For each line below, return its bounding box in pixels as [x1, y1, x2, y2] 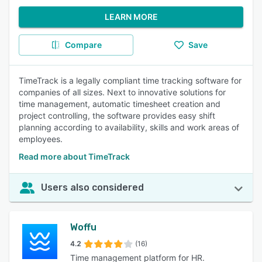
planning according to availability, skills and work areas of [19, 122, 239, 132]
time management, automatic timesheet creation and [19, 99, 220, 109]
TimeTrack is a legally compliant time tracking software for [19, 75, 242, 85]
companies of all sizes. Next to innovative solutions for [19, 87, 226, 97]
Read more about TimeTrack [19, 151, 130, 161]
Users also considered [41, 182, 144, 193]
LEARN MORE [104, 12, 158, 22]
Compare [64, 40, 102, 50]
